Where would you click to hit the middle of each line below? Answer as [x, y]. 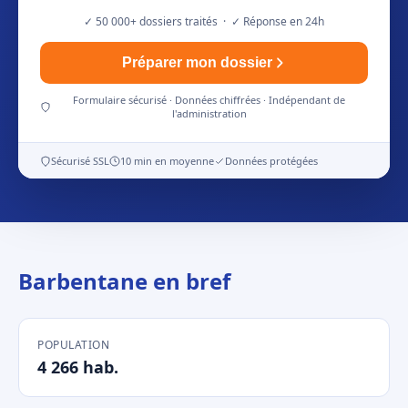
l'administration [209, 113]
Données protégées [271, 161]
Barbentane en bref [124, 281]
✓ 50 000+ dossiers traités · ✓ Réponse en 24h [204, 21]
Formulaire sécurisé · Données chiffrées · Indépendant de [209, 100]
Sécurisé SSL [80, 161]
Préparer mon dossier [197, 62]
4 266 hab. [78, 367]
